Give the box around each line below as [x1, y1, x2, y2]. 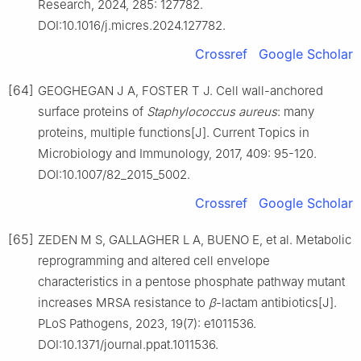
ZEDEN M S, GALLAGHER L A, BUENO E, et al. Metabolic [38, 231, 351, 247]
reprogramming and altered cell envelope [38, 252, 270, 268]
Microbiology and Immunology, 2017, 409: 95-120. [38, 145, 317, 161]
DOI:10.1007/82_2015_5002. [38, 166, 190, 182]
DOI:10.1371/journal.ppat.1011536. [38, 336, 218, 352]
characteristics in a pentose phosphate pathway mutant [38, 273, 345, 289]
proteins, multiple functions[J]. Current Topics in [38, 124, 309, 140]
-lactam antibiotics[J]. [216, 294, 337, 310]
